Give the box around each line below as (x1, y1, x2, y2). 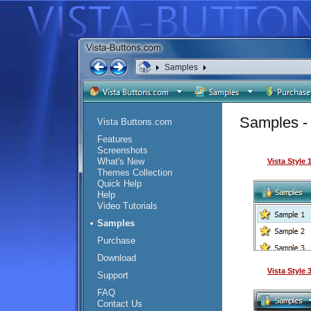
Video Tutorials (97, 201, 158, 211)
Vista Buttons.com (97, 117, 172, 127)
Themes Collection (97, 167, 172, 178)
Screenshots (97, 145, 148, 155)
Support (97, 270, 128, 280)
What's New (97, 156, 144, 167)
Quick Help (97, 178, 142, 189)
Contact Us (97, 299, 142, 309)
